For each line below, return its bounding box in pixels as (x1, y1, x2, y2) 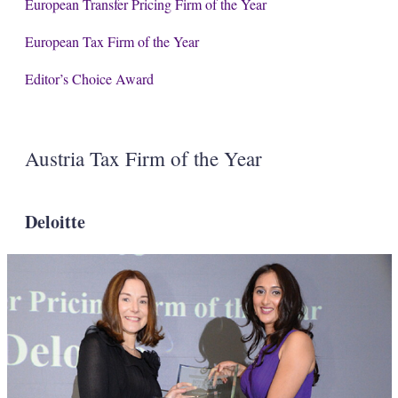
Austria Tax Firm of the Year (24, 144, 262, 171)
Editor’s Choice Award (24, 68, 154, 88)
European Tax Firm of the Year (24, 31, 199, 51)
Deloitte (24, 208, 85, 235)
